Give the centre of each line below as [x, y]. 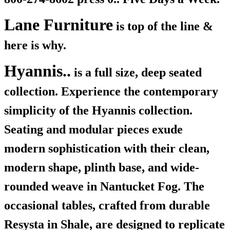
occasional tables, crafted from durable [107, 206]
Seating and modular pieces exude [93, 130]
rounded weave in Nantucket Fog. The [104, 187]
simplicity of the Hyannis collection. [98, 111]
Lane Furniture [59, 25]
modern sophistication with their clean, [107, 149]
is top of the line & [163, 26]
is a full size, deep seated [136, 73]
